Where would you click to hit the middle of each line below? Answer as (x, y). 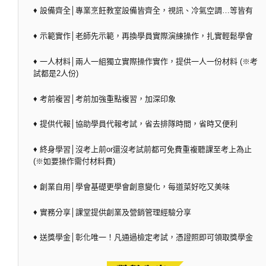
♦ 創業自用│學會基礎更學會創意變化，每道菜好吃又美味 (132, 186)
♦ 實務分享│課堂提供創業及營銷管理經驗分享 (112, 212)
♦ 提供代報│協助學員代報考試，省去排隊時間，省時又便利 (135, 124)
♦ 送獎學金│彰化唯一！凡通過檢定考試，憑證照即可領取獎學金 (143, 237)
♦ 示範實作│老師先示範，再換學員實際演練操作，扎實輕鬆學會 (143, 36)
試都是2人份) (56, 73)
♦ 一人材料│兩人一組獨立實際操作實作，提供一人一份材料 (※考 (145, 61)
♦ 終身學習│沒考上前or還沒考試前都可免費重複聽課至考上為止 (142, 150)
